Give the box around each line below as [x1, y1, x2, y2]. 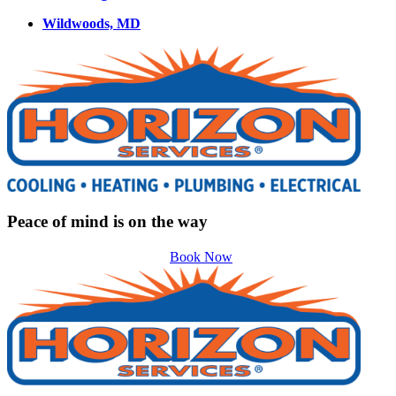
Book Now [170, 249, 232, 265]
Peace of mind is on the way [7, 211, 208, 231]
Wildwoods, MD [42, 15, 141, 31]
